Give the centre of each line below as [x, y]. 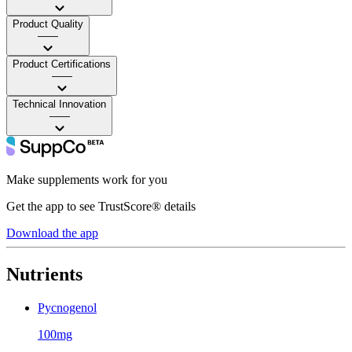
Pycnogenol [67, 307]
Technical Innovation [59, 104]
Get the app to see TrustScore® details [101, 206]
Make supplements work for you [87, 179]
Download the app [52, 233]
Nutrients [44, 274]
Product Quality [48, 24]
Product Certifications [62, 64]
